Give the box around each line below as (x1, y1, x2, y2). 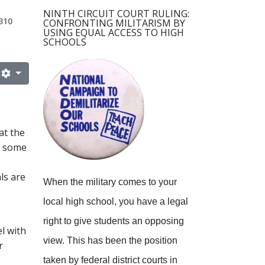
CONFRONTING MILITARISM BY (43, 16, 185, 30)
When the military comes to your (43, 176, 177, 187)
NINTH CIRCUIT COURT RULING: (43, 7, 189, 20)
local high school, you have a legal (43, 196, 188, 206)
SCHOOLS (43, 35, 86, 49)
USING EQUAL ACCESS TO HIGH (43, 25, 184, 39)
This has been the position (67, 235, 177, 245)
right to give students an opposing (43, 215, 184, 226)
